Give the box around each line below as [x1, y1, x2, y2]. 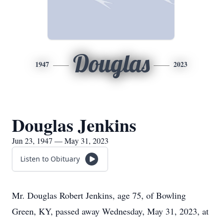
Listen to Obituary [20, 154, 80, 164]
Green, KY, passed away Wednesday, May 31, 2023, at [12, 205, 209, 217]
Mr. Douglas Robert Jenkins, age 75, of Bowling [12, 189, 186, 201]
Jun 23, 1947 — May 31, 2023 [12, 135, 109, 146]
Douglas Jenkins [12, 112, 136, 138]
